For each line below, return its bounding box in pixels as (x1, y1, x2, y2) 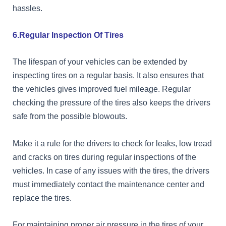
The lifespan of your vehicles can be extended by (13, 57, 187, 67)
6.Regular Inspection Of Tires (13, 30, 124, 40)
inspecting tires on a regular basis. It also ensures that (13, 71, 204, 80)
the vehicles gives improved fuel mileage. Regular (13, 84, 191, 94)
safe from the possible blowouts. (13, 111, 127, 121)
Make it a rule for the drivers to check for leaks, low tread (13, 138, 212, 148)
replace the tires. (13, 193, 72, 202)
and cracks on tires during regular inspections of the (13, 152, 196, 161)
